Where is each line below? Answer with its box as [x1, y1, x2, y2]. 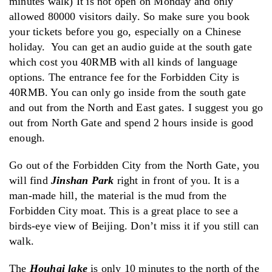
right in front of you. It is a [114, 174, 240, 186]
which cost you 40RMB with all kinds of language [9, 55, 238, 68]
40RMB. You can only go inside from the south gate [9, 86, 246, 98]
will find [9, 174, 51, 186]
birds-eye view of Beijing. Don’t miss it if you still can [9, 219, 259, 232]
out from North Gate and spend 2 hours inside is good [9, 116, 254, 129]
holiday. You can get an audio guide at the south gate [9, 40, 252, 53]
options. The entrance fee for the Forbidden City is [9, 70, 240, 83]
